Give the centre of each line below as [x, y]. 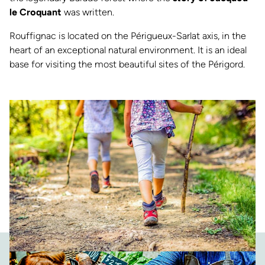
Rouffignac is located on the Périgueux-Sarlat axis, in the [128, 36]
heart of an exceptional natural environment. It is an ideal [128, 50]
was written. [88, 12]
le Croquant [35, 12]
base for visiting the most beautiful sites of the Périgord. [127, 64]
